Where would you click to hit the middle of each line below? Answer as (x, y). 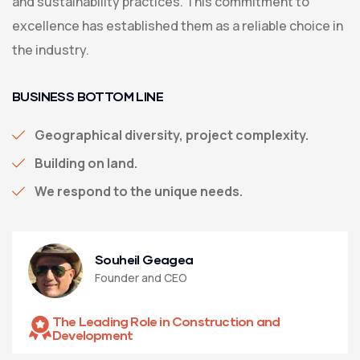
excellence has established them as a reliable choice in (178, 26)
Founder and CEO (141, 277)
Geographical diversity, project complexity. (172, 135)
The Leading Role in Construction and (166, 321)
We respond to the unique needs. (139, 192)
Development (93, 335)
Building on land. (86, 164)
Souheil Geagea (144, 259)
